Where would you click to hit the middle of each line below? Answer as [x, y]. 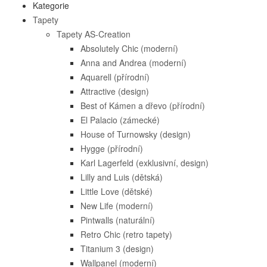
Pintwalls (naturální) [118, 220]
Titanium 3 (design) [117, 249]
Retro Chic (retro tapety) [126, 234]
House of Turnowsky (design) [136, 134]
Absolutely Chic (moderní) [129, 48]
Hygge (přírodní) [112, 148]
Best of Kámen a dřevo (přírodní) [143, 105]
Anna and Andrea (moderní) [133, 63]
